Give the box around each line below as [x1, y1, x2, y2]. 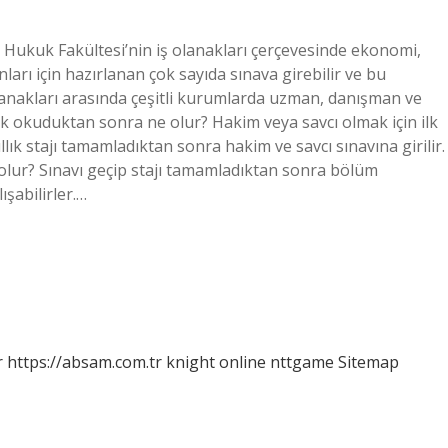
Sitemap [338, 351, 399, 373]
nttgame [270, 351, 334, 373]
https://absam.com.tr [7, 351, 162, 373]
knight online [166, 351, 266, 373]
